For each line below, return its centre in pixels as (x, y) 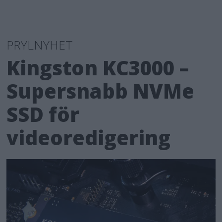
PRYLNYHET (40, 45)
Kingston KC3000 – (98, 67)
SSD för (43, 114)
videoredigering (89, 137)
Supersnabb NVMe (101, 91)
